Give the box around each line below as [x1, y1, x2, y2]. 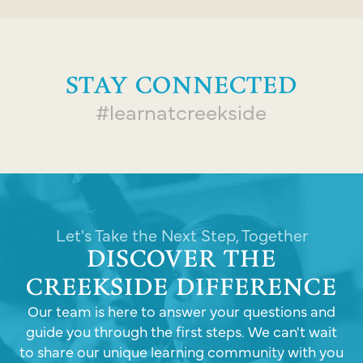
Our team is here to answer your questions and [28, 301, 335, 322]
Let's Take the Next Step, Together [55, 224, 308, 246]
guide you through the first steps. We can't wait [26, 321, 337, 342]
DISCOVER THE [87, 242, 276, 274]
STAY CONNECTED [66, 69, 297, 100]
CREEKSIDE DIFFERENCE [26, 271, 337, 302]
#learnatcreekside [96, 96, 267, 126]
